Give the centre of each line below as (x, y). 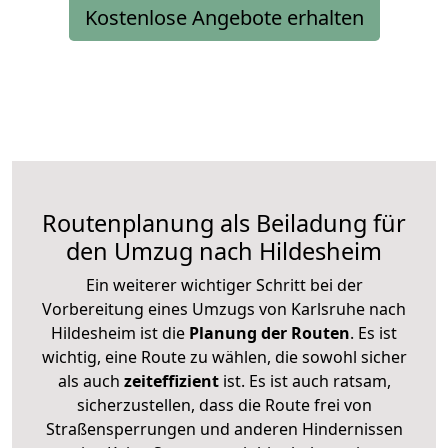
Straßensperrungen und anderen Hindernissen (224, 428)
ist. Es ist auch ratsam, (304, 380)
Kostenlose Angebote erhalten (224, 17)
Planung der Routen (267, 332)
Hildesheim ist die (118, 332)
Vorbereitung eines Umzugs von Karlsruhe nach (224, 308)
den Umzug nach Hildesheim (224, 250)
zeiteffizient (171, 380)
